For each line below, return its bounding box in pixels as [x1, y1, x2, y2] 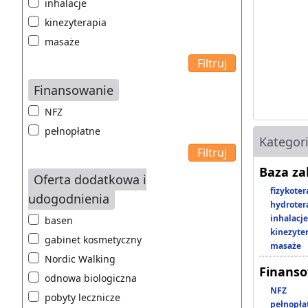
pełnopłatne [45, 124, 100, 138]
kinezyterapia [45, 16, 107, 30]
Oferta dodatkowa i [34, 171, 146, 188]
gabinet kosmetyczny [45, 233, 142, 247]
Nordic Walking [45, 252, 115, 266]
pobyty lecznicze [45, 291, 120, 305]
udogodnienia [28, 190, 109, 208]
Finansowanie [34, 82, 113, 99]
